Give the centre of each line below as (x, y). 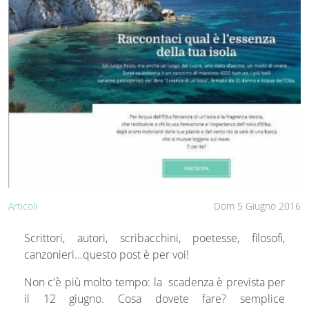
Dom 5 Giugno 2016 (257, 206)
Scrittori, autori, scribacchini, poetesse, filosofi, (154, 238)
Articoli (23, 206)
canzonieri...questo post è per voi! (106, 254)
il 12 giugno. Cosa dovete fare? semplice (154, 298)
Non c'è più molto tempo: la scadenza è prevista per (154, 282)
